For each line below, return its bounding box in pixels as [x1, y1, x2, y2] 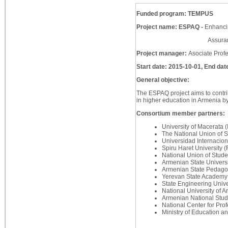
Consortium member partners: [136, 110, 225, 118]
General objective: [136, 76, 189, 84]
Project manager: [136, 50, 188, 58]
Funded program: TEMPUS [136, 10, 213, 18]
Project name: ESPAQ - [136, 23, 205, 31]
